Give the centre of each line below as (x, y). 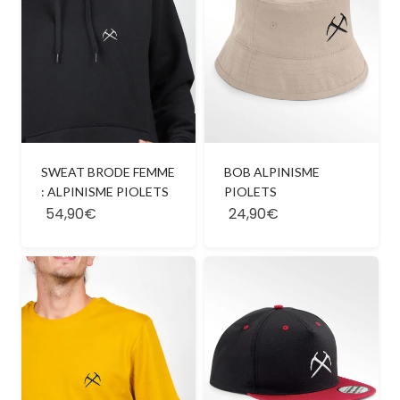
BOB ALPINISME (271, 171)
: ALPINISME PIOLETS (104, 191)
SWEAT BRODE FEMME (108, 171)
